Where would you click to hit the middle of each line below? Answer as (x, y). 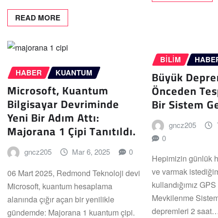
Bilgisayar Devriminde (63, 104)
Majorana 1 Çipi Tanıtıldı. (72, 131)
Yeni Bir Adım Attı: (53, 118)
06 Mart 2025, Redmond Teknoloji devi (74, 173)
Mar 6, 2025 (91, 151)
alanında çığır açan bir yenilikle (61, 200)
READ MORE (38, 18)
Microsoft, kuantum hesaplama (60, 186)
